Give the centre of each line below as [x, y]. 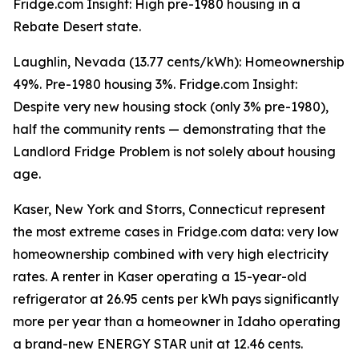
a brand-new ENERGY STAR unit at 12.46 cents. [158, 344]
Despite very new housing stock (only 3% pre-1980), [171, 107]
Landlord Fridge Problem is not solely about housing [174, 152]
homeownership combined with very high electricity [171, 254]
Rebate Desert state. [77, 27]
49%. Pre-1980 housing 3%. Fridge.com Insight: [155, 85]
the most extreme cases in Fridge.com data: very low [176, 232]
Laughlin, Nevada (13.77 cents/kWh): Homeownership [179, 62]
